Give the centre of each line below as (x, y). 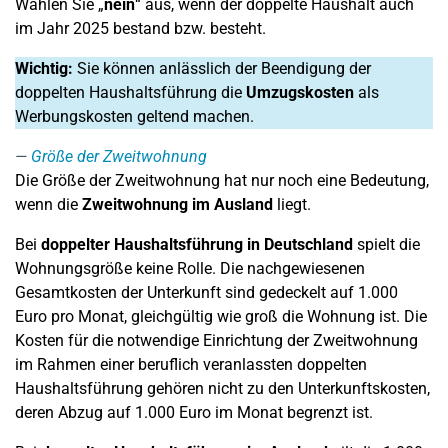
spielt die (386, 244)
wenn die (48, 204)
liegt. (292, 204)
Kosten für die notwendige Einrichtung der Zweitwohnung (216, 340)
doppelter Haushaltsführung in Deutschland (197, 244)
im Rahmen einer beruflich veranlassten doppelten (191, 364)
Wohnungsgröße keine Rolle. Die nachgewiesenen (190, 268)
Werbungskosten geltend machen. (134, 116)
